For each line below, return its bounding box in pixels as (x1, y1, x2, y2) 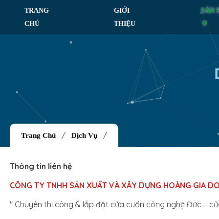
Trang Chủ (17, 131, 56, 139)
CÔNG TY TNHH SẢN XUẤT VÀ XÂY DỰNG (10, 180, 161, 190)
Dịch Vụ (71, 131, 99, 139)
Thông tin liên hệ (10, 161, 72, 171)
